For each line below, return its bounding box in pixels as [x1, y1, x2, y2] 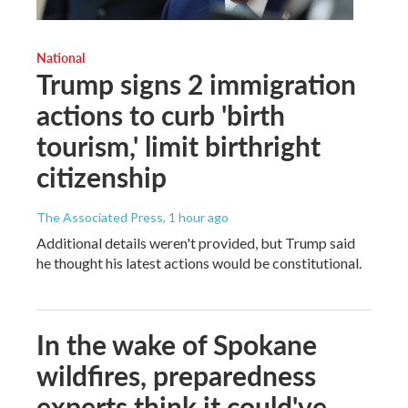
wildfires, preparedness [36, 356, 316, 395]
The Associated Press [36, 209, 163, 226]
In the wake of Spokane [36, 325, 317, 364]
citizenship [36, 158, 167, 197]
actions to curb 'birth [36, 96, 285, 135]
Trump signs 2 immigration [36, 65, 356, 104]
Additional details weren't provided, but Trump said [36, 234, 355, 252]
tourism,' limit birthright [36, 127, 321, 166]
